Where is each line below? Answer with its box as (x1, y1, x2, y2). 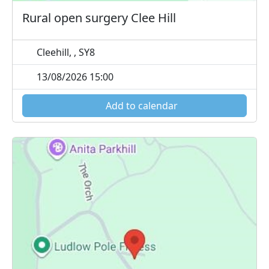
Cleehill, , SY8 (34, 45, 95, 59)
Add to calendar (103, 98, 178, 112)
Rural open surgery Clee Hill (22, 9, 176, 26)
